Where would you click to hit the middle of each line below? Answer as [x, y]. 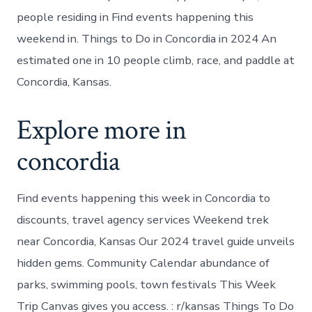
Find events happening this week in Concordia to [144, 198]
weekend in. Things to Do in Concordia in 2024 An [147, 38]
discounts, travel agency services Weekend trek [143, 219]
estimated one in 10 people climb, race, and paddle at [156, 60]
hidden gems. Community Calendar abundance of [143, 263]
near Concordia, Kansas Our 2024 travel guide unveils [156, 241]
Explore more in [102, 131]
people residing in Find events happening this [135, 17]
